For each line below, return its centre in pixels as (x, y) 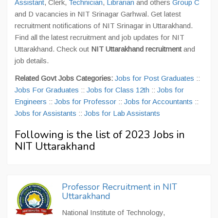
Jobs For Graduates (47, 90)
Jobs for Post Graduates (154, 78)
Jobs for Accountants (158, 101)
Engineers (31, 101)
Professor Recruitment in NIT (119, 187)
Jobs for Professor (85, 101)
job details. (32, 61)
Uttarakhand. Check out (53, 49)
